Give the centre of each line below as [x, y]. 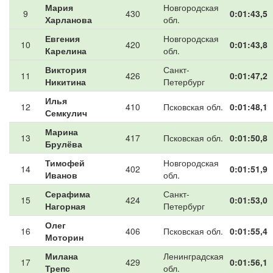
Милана [62, 256]
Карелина [66, 51]
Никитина [66, 82]
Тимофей [65, 163]
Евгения [62, 38]
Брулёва [64, 144]
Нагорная [65, 206]
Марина [62, 132]
